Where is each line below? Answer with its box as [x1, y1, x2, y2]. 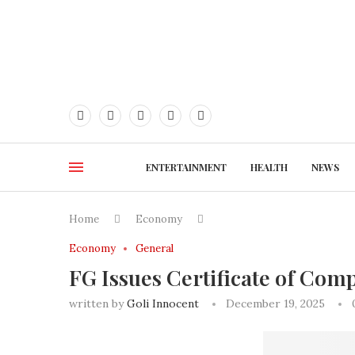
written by [69, 296, 127, 311]
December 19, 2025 [226, 296, 325, 311]
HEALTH [250, 161, 288, 174]
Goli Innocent [127, 296, 199, 311]
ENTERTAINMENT [145, 161, 227, 174]
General [136, 242, 174, 255]
